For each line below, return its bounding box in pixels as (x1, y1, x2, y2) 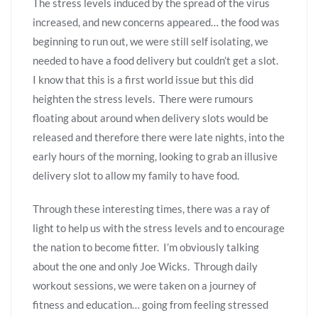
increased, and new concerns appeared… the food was (33, 15, 280, 28)
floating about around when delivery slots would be (33, 111, 268, 124)
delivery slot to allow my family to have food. (33, 168, 239, 182)
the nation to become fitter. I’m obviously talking (33, 240, 259, 253)
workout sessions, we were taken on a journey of (33, 278, 256, 292)
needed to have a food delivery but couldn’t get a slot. (33, 53, 280, 67)
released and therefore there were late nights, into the (33, 130, 285, 143)
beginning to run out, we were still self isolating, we (33, 34, 268, 48)
